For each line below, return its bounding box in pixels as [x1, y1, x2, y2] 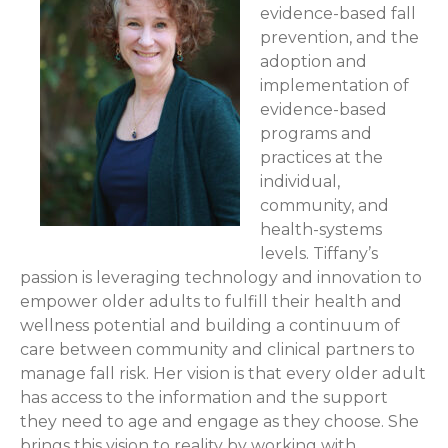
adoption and [260, 51, 367, 71]
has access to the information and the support [20, 387, 388, 407]
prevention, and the [260, 27, 419, 47]
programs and [260, 123, 372, 143]
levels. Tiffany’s [260, 243, 378, 263]
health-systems [260, 219, 382, 239]
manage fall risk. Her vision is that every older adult [20, 363, 426, 383]
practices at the [260, 147, 383, 167]
